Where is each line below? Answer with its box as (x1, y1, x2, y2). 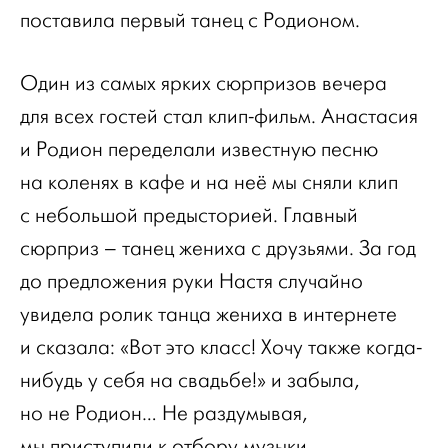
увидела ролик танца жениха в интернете (20, 303, 397, 326)
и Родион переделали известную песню (20, 138, 378, 161)
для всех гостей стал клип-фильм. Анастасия (20, 105, 418, 128)
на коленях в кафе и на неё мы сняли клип (20, 171, 398, 194)
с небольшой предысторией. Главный (20, 204, 358, 227)
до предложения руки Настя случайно (20, 270, 363, 293)
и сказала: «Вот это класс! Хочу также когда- (20, 336, 422, 359)
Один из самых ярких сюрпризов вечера (20, 72, 387, 95)
